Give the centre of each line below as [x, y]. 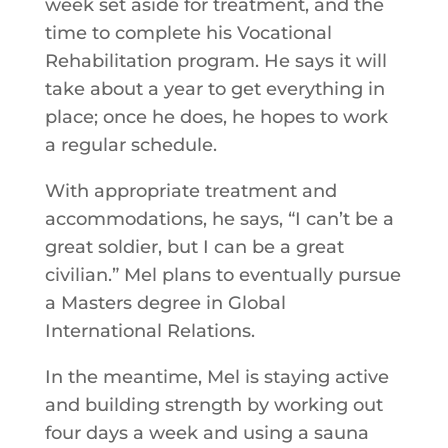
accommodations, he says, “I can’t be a [219, 219]
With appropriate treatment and [190, 191]
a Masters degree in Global [165, 303]
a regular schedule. [130, 145]
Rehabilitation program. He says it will [215, 61]
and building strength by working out [213, 405]
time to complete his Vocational [188, 33]
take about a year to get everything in [214, 89]
